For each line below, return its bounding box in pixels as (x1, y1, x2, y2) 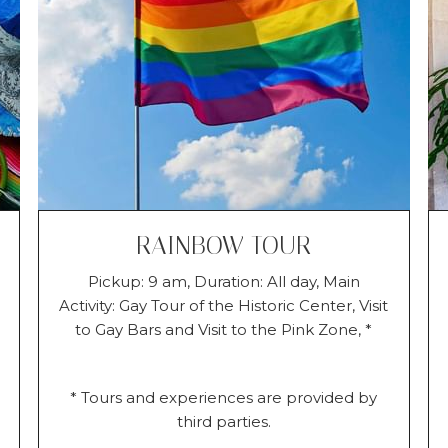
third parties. (176, 411, 271, 431)
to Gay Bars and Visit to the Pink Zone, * (75, 319, 373, 339)
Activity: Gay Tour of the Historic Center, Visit (59, 295, 389, 315)
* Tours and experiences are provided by (70, 387, 378, 407)
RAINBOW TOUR (136, 230, 312, 260)
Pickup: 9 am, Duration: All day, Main (87, 271, 360, 291)
